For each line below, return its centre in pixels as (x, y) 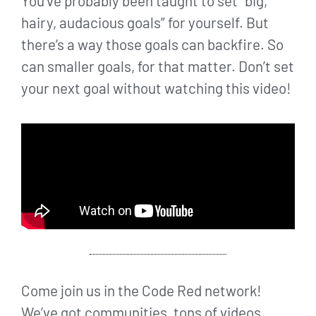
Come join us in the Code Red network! (141, 290)
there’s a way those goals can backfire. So (152, 44)
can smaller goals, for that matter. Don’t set (158, 66)
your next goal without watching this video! (156, 88)
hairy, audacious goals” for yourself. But (145, 23)
